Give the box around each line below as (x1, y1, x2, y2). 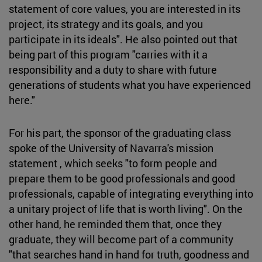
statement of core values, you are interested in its (9, 1, 240, 16)
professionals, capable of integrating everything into (9, 186, 253, 201)
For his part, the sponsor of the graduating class (9, 125, 231, 140)
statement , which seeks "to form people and (9, 156, 217, 170)
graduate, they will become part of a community (9, 232, 233, 246)
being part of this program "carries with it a (9, 47, 208, 61)
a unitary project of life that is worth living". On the (9, 201, 243, 216)
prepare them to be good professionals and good (9, 171, 235, 185)
